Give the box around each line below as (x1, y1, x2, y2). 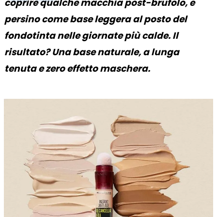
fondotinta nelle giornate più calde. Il (4, 29, 178, 42)
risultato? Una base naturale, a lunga (4, 45, 179, 59)
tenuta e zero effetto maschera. (4, 62, 150, 75)
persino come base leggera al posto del (4, 12, 187, 26)
